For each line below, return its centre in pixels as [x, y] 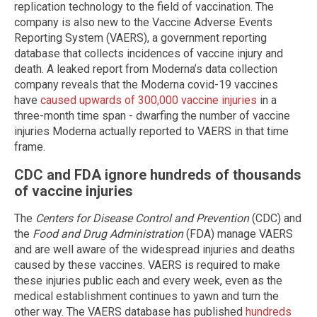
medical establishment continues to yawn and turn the [146, 296]
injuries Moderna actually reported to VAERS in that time [151, 132]
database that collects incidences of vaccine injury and [149, 54]
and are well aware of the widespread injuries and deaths [155, 250]
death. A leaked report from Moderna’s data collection [146, 69]
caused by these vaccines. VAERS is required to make [147, 265]
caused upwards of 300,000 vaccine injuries [149, 100]
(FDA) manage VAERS [238, 234]
